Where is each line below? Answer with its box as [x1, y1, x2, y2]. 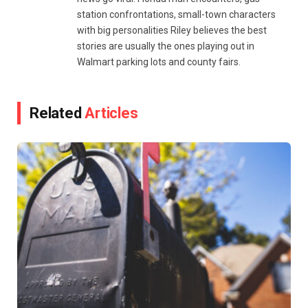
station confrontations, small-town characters [77, 9, 276, 21]
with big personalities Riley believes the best [77, 25, 267, 36]
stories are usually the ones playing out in [77, 41, 254, 52]
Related [30, 104, 85, 122]
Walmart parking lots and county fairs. [77, 56, 241, 68]
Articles [85, 104, 138, 122]
